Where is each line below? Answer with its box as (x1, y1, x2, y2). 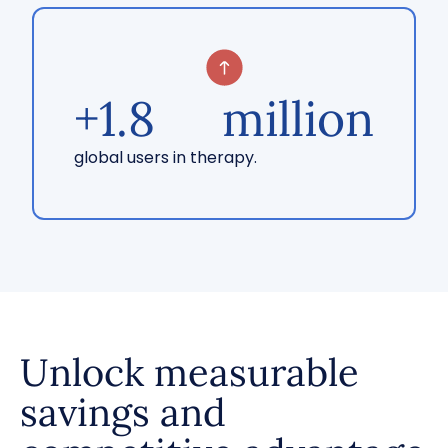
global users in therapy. (74, 146, 257, 169)
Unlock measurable (20, 348, 359, 396)
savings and (20, 388, 226, 436)
